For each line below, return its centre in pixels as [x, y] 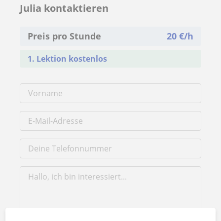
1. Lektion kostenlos [67, 59]
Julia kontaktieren [64, 8]
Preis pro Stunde [64, 36]
